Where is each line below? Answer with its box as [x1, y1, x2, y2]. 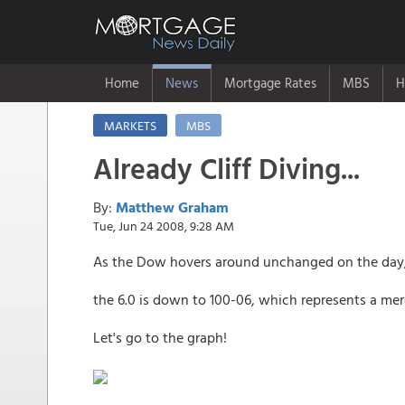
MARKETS [104, 116, 156, 135]
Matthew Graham [116, 196, 229, 218]
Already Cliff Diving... [93, 146, 360, 190]
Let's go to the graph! [93, 326, 227, 348]
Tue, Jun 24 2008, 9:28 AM [93, 216, 234, 235]
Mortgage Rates [224, 72, 316, 93]
